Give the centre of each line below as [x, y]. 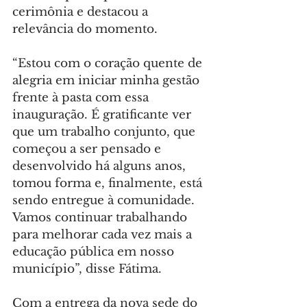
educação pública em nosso [95, 252]
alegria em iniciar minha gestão [108, 81]
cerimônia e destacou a [82, 12]
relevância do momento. [85, 29]
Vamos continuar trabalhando [101, 218]
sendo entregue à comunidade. [105, 201]
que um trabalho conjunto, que [106, 132]
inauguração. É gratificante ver [103, 115]
